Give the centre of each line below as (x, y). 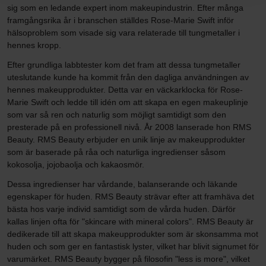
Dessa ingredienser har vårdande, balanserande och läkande (122, 184)
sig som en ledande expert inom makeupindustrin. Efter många (125, 7)
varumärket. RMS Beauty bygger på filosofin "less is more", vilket (129, 259)
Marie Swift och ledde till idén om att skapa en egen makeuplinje (128, 102)
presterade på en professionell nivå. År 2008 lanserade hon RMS (129, 127)
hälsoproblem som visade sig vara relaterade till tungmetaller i (123, 32)
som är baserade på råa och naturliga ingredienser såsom (116, 152)
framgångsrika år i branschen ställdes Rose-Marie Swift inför (121, 20)
